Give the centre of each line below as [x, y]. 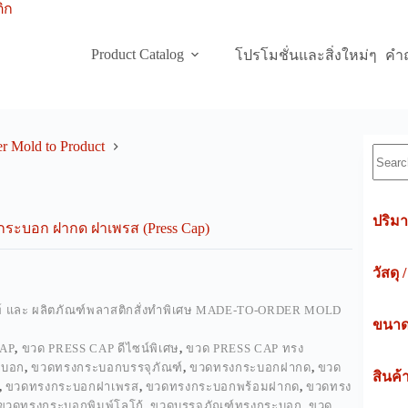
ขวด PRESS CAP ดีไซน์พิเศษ [101, 348]
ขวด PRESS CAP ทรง [245, 348]
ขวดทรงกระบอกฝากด [250, 367]
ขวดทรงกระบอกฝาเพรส [72, 387]
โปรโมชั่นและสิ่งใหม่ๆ [306, 55]
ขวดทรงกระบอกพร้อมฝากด [222, 387]
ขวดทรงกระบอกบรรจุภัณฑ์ [107, 367]
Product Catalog [137, 54]
